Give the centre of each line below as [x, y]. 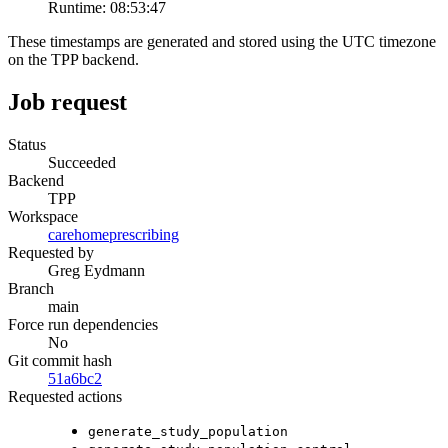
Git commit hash [60, 360]
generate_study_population [188, 431]
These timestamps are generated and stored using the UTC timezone [222, 42]
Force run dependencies [83, 324]
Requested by [51, 252]
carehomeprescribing [113, 234]
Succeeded [82, 162]
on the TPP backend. [73, 60]
